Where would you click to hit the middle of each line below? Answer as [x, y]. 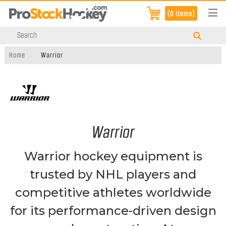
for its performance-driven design [113, 210]
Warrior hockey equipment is [113, 156]
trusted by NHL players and [113, 174]
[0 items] [181, 14]
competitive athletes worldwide [113, 192]
